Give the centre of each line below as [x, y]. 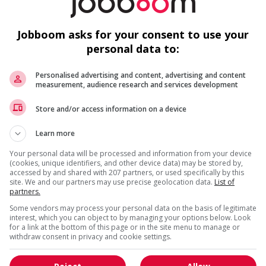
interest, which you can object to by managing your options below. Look [130, 218]
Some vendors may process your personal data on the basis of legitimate [133, 208]
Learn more [55, 133]
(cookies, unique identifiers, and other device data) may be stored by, [126, 163]
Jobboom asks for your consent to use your [133, 34]
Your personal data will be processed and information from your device [131, 153]
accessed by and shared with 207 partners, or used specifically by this [127, 172]
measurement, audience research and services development [137, 85]
